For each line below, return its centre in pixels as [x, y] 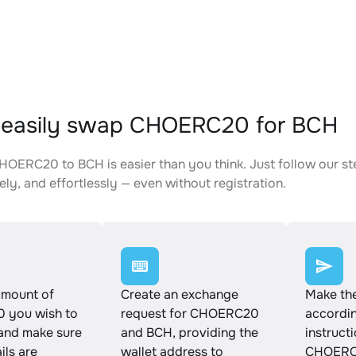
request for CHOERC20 [190, 313]
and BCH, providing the [190, 333]
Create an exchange [180, 294]
